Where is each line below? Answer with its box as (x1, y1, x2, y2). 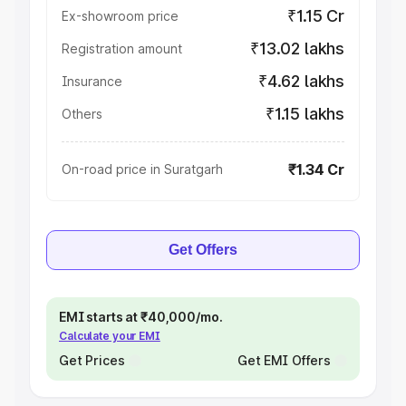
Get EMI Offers (237, 353, 331, 368)
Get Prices (59, 353, 125, 368)
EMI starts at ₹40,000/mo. (59, 309, 223, 324)
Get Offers (169, 242, 237, 257)
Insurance (62, 73, 122, 89)
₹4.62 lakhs (257, 72, 344, 91)
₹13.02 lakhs (250, 39, 344, 58)
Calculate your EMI (59, 329, 160, 343)
